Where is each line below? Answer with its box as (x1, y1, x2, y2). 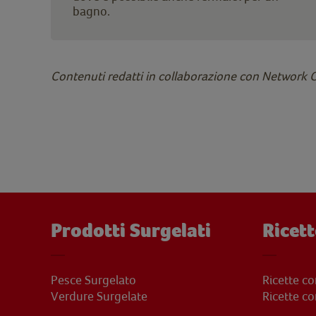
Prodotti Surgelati (51, 219, 211, 242)
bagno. (73, 3, 110, 18)
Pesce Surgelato (51, 272, 136, 287)
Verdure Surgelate (51, 288, 147, 303)
